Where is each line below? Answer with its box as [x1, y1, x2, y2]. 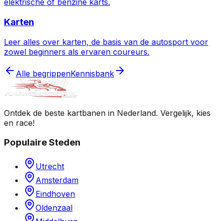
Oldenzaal [36, 203, 73, 213]
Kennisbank [71, 68, 114, 78]
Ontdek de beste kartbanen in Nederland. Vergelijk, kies [4, 108, 211, 118]
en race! [4, 117, 35, 128]
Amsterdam [36, 175, 78, 185]
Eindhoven [36, 189, 75, 199]
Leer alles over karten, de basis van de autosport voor [4, 37, 208, 47]
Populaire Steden [4, 137, 80, 148]
